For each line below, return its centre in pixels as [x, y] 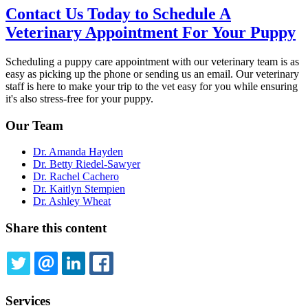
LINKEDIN [122, 279]
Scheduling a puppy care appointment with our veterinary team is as [152, 61]
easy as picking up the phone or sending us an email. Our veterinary [152, 74]
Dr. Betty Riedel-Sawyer [87, 164]
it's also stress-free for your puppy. [79, 98]
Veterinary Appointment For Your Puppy [151, 32]
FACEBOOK [154, 279]
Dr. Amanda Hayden [78, 152]
